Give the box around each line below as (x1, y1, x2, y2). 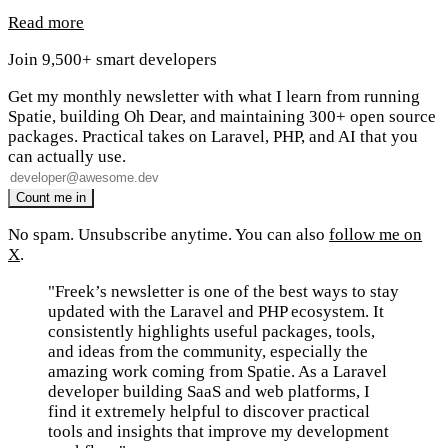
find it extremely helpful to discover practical (48, 401, 370, 421)
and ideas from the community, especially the (48, 341, 368, 361)
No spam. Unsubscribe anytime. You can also (8, 224, 329, 244)
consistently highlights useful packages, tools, (48, 321, 375, 341)
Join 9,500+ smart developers (8, 49, 217, 69)
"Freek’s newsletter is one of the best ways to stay (48, 281, 399, 301)
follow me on (329, 224, 422, 244)
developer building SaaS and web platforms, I (48, 381, 370, 401)
